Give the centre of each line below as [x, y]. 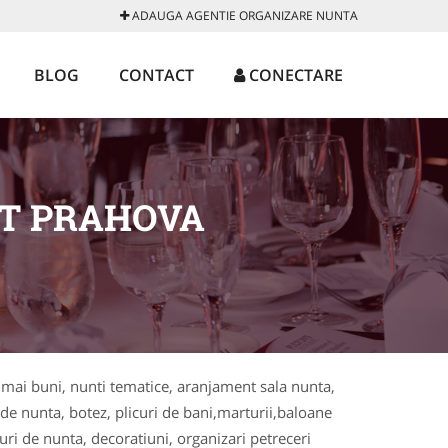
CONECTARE [294, 75]
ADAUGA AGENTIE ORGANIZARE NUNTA [243, 15]
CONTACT [156, 75]
